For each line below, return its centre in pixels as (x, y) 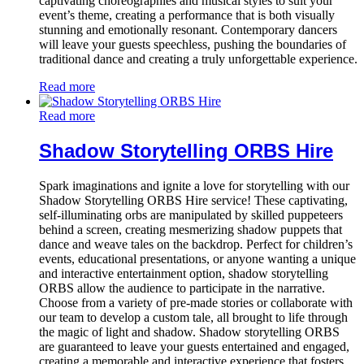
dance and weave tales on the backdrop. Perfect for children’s (196, 244)
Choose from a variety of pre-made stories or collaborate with (196, 302)
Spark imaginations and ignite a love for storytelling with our (194, 185)
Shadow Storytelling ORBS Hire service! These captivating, (193, 200)
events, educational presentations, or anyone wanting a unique (197, 258)
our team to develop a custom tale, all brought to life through (193, 317)
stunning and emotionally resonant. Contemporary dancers (188, 30)
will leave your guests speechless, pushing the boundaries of (193, 45)
